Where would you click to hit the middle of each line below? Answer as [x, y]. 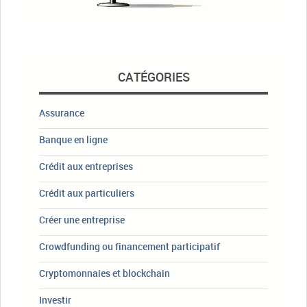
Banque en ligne [73, 139]
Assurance [62, 112]
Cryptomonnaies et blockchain [105, 273]
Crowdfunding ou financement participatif [130, 246]
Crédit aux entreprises [86, 166]
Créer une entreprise [82, 219]
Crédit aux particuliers [87, 193]
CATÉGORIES [153, 76]
